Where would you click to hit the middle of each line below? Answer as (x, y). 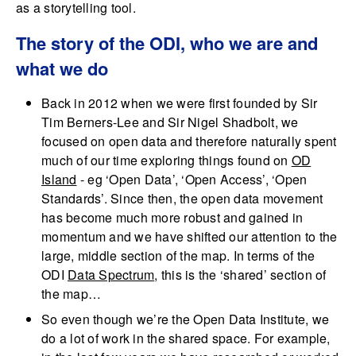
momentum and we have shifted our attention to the (190, 237)
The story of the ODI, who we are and (167, 43)
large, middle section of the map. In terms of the (178, 256)
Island (59, 180)
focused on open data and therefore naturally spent (189, 141)
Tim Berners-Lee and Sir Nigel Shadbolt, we (170, 122)
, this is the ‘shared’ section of (240, 275)
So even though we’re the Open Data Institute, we (185, 319)
